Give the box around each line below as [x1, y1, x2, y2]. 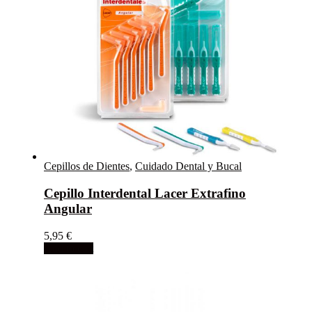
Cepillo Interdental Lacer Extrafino [44, 186, 246, 201]
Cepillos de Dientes [44, 160, 130, 173]
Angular [44, 201, 92, 217]
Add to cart [44, 242, 93, 254]
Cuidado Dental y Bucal [135, 160, 242, 173]
